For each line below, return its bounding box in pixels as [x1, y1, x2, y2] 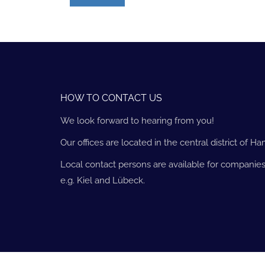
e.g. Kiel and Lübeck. [60, 174, 145, 186]
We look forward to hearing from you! [60, 115, 214, 126]
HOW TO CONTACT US [60, 92, 162, 104]
